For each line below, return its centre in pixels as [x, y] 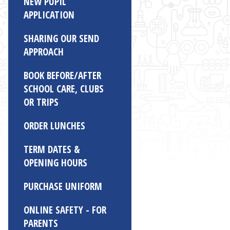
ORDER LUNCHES [54, 126]
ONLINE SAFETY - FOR [65, 210]
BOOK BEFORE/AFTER [62, 75]
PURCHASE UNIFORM [63, 186]
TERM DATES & [52, 149]
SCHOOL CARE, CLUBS [64, 89]
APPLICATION [49, 15]
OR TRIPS [41, 102]
